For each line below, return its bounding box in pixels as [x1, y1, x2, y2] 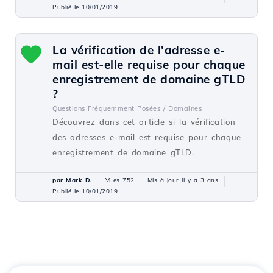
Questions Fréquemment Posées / [52, 104, 165, 113]
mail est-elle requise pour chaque [52, 57, 246, 72]
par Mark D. [52, 176, 93, 184]
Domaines [168, 104, 202, 113]
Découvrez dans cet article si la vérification [52, 117, 236, 127]
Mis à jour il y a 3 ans [147, 176, 218, 184]
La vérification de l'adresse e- [52, 43, 225, 57]
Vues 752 [105, 176, 135, 184]
